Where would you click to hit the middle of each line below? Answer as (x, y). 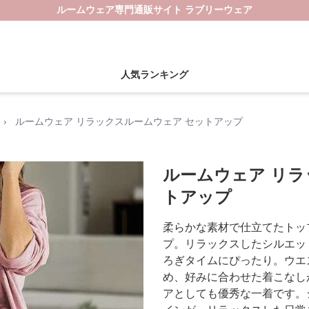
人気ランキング (154, 74)
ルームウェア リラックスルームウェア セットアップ (129, 121)
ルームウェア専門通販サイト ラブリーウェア (154, 10)
